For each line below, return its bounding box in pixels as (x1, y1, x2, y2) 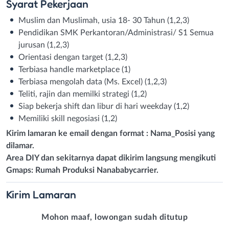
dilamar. (6, 141, 34, 150)
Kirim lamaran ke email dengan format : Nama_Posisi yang (6, 129, 215, 138)
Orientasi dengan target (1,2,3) (18, 53, 127, 61)
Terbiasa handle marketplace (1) (18, 65, 130, 74)
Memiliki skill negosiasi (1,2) (18, 114, 117, 123)
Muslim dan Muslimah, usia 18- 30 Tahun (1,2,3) (18, 16, 189, 25)
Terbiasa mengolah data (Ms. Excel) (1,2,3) (18, 77, 167, 86)
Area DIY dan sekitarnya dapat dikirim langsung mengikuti (6, 153, 216, 162)
